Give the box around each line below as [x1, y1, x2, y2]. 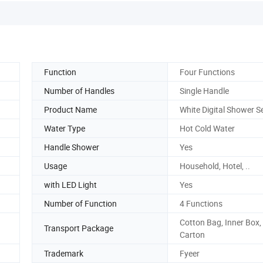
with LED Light [44, 178, 97, 190]
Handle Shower [44, 141, 99, 153]
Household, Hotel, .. [180, 160, 250, 171]
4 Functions [180, 197, 222, 209]
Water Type [44, 122, 85, 134]
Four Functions [180, 66, 235, 77]
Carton [180, 228, 205, 240]
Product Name [44, 103, 97, 115]
